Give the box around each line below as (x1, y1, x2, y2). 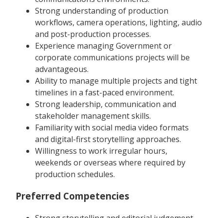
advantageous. (35, 64, 89, 75)
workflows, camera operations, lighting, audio (35, 17, 202, 28)
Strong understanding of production (35, 5, 168, 17)
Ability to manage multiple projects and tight (35, 75, 197, 87)
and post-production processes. (35, 29, 151, 40)
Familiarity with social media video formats (35, 122, 189, 133)
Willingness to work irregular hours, (35, 145, 167, 157)
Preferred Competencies (16, 190, 129, 202)
